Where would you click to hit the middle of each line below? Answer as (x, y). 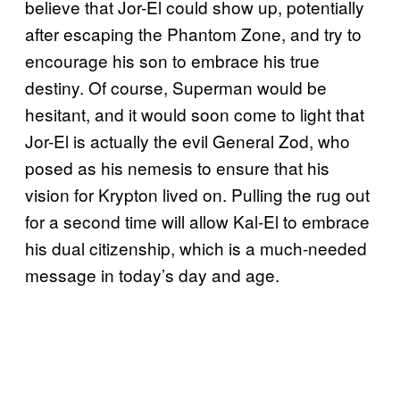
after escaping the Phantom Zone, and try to (193, 33)
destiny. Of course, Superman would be (176, 87)
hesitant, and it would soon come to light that (195, 113)
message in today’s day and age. (152, 274)
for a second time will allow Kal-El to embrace (197, 221)
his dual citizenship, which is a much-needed (196, 247)
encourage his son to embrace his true (172, 60)
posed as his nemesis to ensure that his (177, 167)
